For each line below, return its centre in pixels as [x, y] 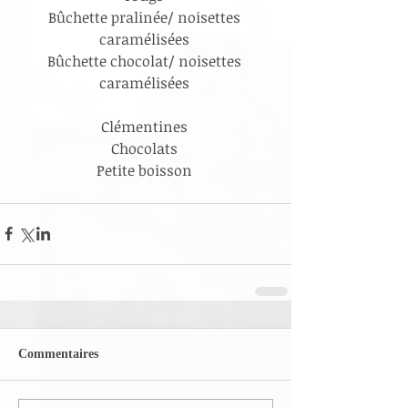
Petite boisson [146, 170]
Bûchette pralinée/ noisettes [146, 17]
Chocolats [146, 148]
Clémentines [146, 126]
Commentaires [58, 353]
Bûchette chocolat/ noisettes [146, 61]
